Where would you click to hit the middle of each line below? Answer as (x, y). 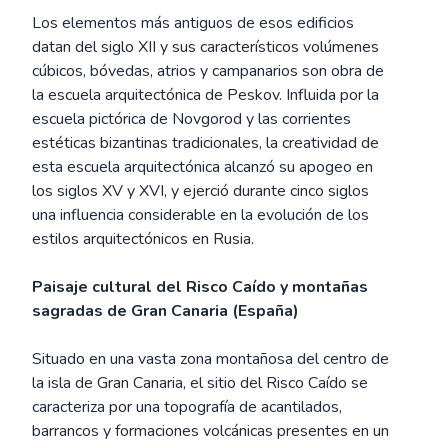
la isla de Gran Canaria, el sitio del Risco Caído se (200, 383)
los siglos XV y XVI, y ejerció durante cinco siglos (200, 191)
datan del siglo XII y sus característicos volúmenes (205, 47)
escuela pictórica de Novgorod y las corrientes (191, 119)
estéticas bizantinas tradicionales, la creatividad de (205, 143)
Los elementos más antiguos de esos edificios (193, 23)
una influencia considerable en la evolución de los (200, 215)
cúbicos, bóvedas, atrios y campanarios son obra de (208, 71)
